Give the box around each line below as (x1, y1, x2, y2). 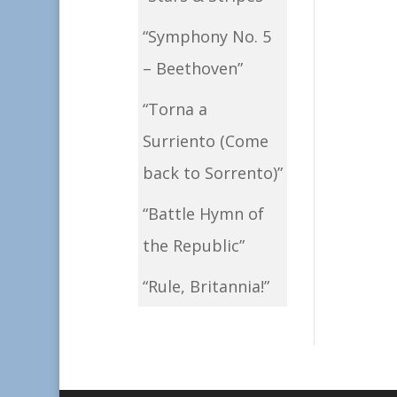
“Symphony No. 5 (142, 26, 271, 48)
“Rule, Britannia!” (142, 276, 269, 298)
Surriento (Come (142, 130, 269, 152)
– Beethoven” (142, 58, 243, 80)
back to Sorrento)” (142, 162, 283, 184)
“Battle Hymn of (142, 203, 264, 225)
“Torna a (142, 98, 207, 121)
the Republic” (142, 235, 245, 257)
